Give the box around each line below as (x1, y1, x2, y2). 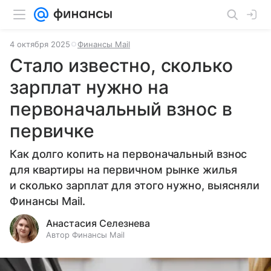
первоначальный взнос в (10, 98, 232, 120)
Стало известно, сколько (10, 54, 233, 76)
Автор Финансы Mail (46, 230, 125, 240)
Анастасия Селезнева (46, 217, 150, 229)
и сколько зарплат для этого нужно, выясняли (10, 179, 260, 192)
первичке (10, 120, 94, 142)
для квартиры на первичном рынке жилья (10, 163, 237, 176)
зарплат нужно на (10, 76, 169, 98)
